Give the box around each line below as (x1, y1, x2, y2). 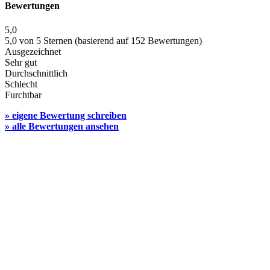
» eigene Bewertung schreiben (5, 110, 127, 121)
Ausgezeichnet (5, 46, 61, 57)
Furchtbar (5, 89, 42, 100)
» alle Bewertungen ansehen (5, 121, 119, 131)
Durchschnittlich (5, 67, 67, 78)
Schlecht (5, 78, 37, 89)
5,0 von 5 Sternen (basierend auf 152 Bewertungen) (5, 35, 202, 46)
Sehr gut (5, 57, 37, 67)
